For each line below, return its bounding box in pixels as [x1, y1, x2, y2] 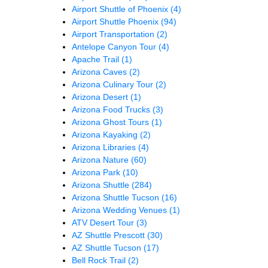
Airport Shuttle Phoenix [72, 16, 161, 26]
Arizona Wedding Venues [72, 205, 169, 215]
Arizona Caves [72, 66, 129, 77]
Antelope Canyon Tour [72, 41, 159, 51]
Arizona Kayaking [72, 129, 140, 139]
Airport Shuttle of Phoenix [72, 4, 170, 14]
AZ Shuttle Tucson [72, 242, 144, 252]
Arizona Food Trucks [72, 104, 153, 114]
